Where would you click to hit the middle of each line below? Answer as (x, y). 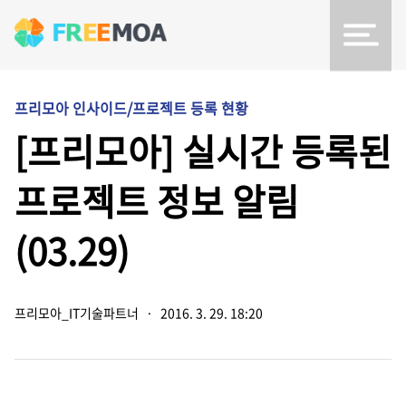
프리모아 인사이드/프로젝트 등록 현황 (131, 108)
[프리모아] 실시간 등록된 (203, 151)
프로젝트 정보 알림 (157, 201)
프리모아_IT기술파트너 (77, 313)
